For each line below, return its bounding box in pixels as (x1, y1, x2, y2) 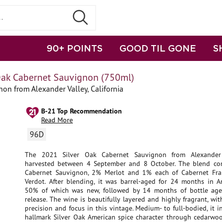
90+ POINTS (47, 43, 103, 53)
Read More (41, 115, 73, 124)
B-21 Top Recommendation (41, 107, 122, 115)
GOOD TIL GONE (119, 43, 196, 53)
